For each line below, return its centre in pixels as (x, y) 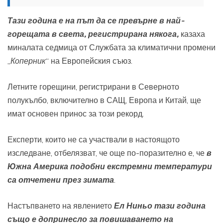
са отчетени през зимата (61, 179)
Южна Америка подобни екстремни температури (110, 166)
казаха (192, 34)
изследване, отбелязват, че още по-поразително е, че (107, 153)
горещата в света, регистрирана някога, (93, 34)
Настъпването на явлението (61, 205)
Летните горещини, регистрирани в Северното (93, 86)
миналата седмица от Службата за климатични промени (111, 47)
